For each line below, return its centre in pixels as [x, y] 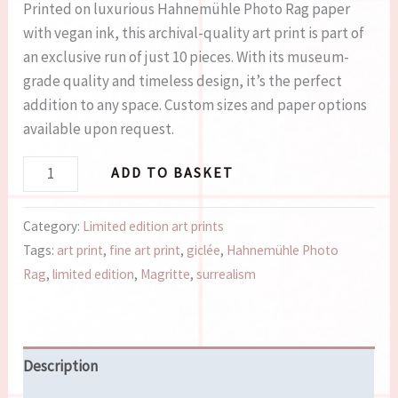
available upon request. [99, 129]
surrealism [227, 275]
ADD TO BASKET [172, 173]
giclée [204, 251]
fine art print [145, 251]
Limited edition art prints [154, 227]
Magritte [166, 275]
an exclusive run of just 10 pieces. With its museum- [187, 57]
